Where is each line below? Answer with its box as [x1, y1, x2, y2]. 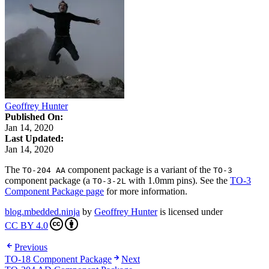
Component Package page [5, 186, 104, 196]
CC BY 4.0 [5, 220, 48, 231]
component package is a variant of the [65, 164, 213, 175]
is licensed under [157, 206, 223, 217]
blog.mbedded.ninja [5, 206, 80, 217]
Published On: [5, 111, 63, 122]
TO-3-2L [92, 176, 126, 186]
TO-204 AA [22, 165, 65, 175]
